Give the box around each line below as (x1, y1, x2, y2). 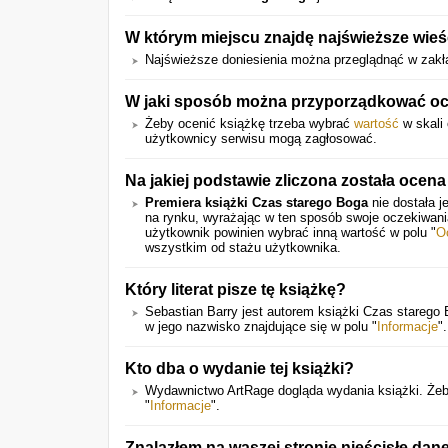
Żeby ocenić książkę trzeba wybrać (145, 116, 354, 131)
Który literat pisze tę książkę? (125, 280, 346, 298)
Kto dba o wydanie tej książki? (125, 359, 354, 377)
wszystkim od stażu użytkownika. (145, 240, 341, 255)
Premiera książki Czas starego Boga (145, 195, 368, 210)
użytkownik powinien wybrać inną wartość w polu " (145, 225, 436, 240)
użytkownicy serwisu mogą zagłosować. (145, 131, 377, 146)
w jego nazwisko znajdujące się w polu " (145, 319, 377, 334)
